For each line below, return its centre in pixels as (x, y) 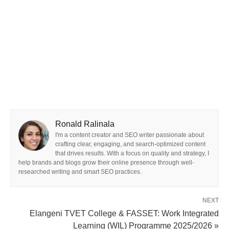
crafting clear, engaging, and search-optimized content (130, 144)
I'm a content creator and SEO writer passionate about (130, 135)
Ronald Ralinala (85, 124)
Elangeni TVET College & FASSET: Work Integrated (124, 214)
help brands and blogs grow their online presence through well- (106, 163)
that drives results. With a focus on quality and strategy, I (132, 154)
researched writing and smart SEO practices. (80, 172)
